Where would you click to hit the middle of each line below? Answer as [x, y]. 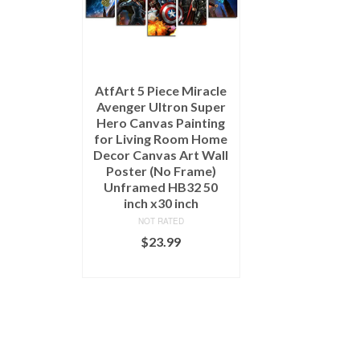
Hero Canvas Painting [161, 122]
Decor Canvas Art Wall [161, 154]
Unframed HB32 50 [161, 186]
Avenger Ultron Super [161, 106]
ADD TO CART [161, 265]
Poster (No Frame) [161, 170]
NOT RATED [161, 221]
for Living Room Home [161, 138]
